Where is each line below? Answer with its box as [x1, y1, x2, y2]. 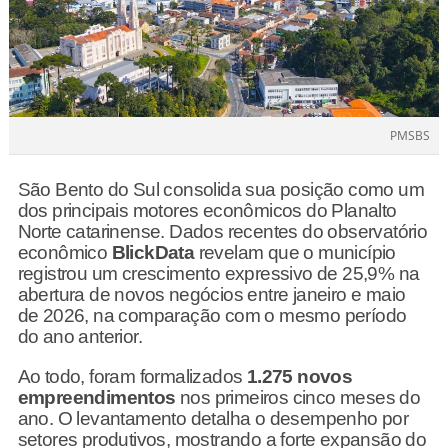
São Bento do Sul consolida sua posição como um [17, 178, 424, 200]
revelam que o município [194, 241, 396, 263]
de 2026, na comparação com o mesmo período [17, 304, 407, 326]
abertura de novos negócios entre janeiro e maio [17, 283, 406, 305]
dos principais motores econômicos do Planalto [17, 199, 397, 221]
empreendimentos [17, 386, 176, 408]
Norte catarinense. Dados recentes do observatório [17, 220, 428, 242]
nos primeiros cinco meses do [175, 386, 421, 408]
